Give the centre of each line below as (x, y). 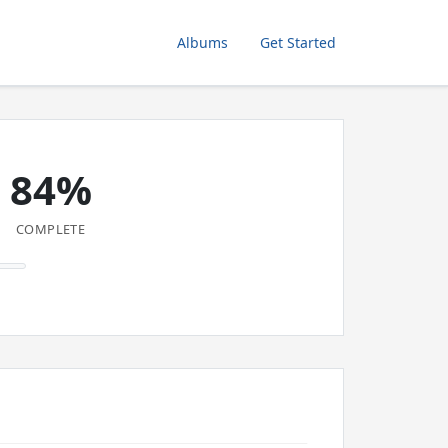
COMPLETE (51, 229)
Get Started (298, 42)
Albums (202, 42)
